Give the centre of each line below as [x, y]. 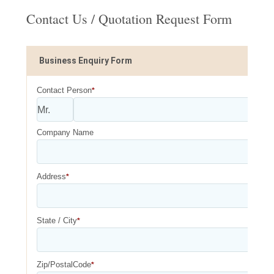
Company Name [65, 132]
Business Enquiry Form [85, 61]
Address [51, 176]
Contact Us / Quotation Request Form [129, 19]
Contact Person [64, 90]
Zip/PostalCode [64, 265]
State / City [57, 220]
